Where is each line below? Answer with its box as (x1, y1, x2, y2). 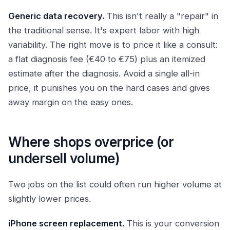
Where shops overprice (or (8, 134, 174, 150)
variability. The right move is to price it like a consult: (8, 40, 218, 50)
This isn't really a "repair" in (104, 11, 218, 21)
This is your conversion (124, 218, 219, 228)
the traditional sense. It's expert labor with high (8, 25, 199, 35)
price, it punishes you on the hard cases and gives (8, 83, 210, 93)
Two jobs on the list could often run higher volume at (8, 179, 222, 189)
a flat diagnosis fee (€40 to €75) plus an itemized (8, 54, 205, 64)
